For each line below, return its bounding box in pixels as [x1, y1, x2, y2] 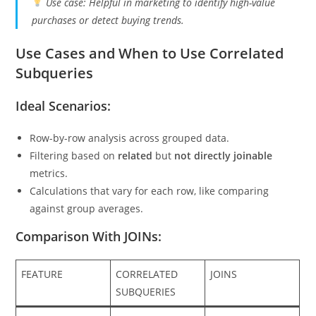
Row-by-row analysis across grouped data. [30, 154, 230, 168]
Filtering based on [30, 172, 119, 186]
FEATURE [21, 291, 63, 304]
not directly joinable [174, 172, 273, 186]
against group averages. [30, 225, 144, 238]
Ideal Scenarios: [16, 121, 111, 138]
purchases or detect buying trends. [32, 37, 185, 50]
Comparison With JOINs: [16, 251, 162, 268]
